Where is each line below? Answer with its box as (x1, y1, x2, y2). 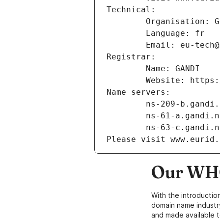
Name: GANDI (146, 64, 200, 74)
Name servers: (107, 87, 170, 97)
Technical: (107, 5, 156, 15)
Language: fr (146, 28, 205, 38)
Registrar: (107, 52, 156, 62)
